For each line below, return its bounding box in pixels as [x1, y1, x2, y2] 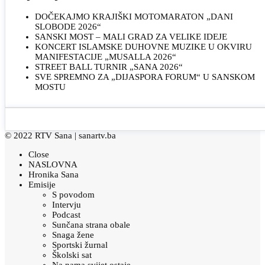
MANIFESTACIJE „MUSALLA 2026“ [35, 51, 176, 62]
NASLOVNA [28, 159, 77, 169]
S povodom [52, 189, 95, 199]
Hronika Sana [28, 169, 79, 179]
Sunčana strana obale [52, 219, 130, 230]
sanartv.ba [79, 130, 116, 140]
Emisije [28, 179, 56, 189]
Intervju [52, 199, 81, 209]
